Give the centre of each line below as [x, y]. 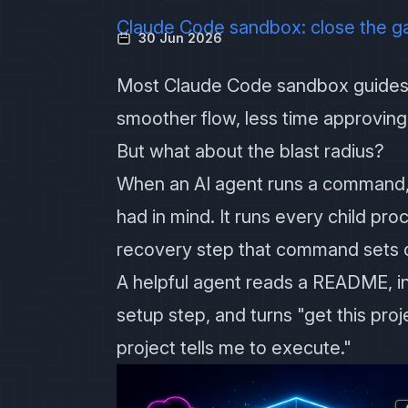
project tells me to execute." [234, 348]
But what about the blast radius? [250, 151]
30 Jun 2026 [180, 38]
